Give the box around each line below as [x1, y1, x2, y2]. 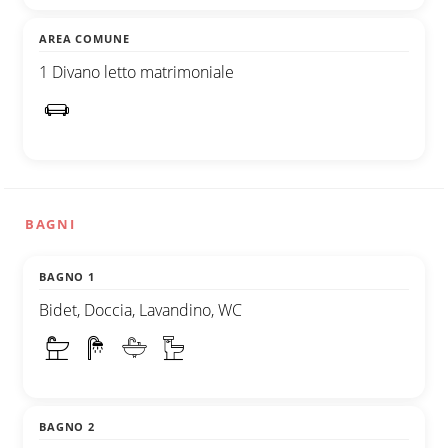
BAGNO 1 [39, 269, 96, 285]
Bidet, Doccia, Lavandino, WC [39, 299, 242, 322]
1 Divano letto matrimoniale [39, 61, 234, 84]
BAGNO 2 [39, 419, 96, 435]
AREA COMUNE [39, 31, 130, 47]
